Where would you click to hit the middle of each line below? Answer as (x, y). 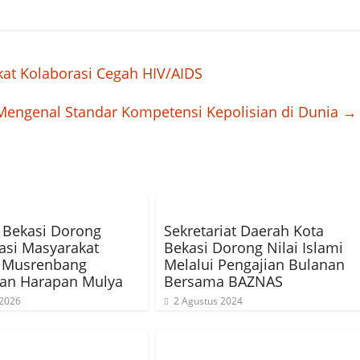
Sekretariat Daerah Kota (244, 231)
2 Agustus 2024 (208, 301)
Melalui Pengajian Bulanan (254, 264)
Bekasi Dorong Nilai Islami (254, 247)
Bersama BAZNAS (223, 281)
